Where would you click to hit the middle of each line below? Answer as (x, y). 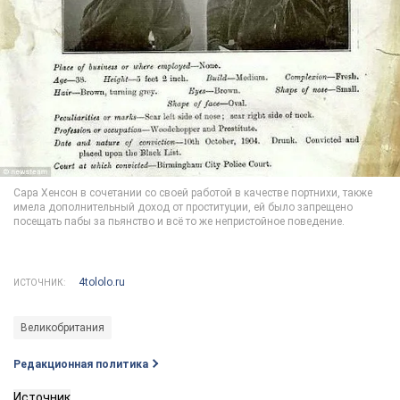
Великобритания (62, 328)
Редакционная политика (81, 365)
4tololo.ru (102, 283)
